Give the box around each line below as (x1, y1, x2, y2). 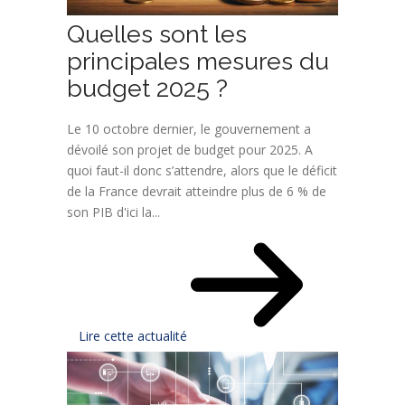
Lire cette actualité (79, 326, 191, 344)
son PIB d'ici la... (67, 202, 160, 221)
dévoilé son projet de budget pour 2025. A (67, 140, 313, 158)
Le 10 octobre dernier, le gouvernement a (67, 119, 311, 137)
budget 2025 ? (67, 73, 228, 102)
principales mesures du (67, 46, 329, 75)
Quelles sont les (67, 19, 247, 48)
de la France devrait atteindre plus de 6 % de (67, 182, 326, 200)
